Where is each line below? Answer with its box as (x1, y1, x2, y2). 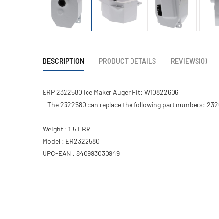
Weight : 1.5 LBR (43, 124, 90, 133)
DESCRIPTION (43, 56, 84, 65)
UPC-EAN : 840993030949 (43, 149, 120, 157)
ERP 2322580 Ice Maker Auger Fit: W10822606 (43, 88, 178, 96)
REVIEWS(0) (171, 56, 207, 65)
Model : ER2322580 (43, 136, 100, 145)
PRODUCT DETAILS (99, 56, 156, 65)
